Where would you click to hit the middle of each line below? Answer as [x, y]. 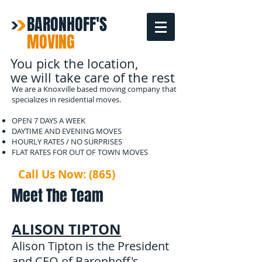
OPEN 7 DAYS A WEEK [49, 120]
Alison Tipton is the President [90, 246]
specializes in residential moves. [66, 99]
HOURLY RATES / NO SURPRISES [67, 142]
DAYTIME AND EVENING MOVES [67, 131]
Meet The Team [58, 196]
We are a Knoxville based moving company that [94, 89]
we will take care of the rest [93, 77]
